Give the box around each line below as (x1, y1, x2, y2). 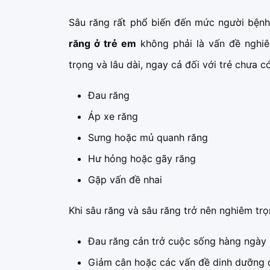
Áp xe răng (88, 110, 138, 123)
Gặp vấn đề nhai (88, 174, 162, 186)
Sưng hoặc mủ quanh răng (88, 131, 208, 144)
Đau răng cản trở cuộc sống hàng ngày (88, 235, 266, 248)
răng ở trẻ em (69, 37, 137, 50)
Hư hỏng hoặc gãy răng (88, 152, 196, 165)
